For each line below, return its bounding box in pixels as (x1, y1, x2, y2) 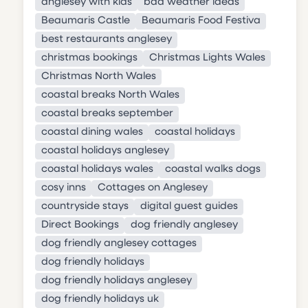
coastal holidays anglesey (41, 146, 169, 157)
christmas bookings (41, 53, 137, 64)
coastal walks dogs (164, 164, 261, 175)
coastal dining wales (41, 127, 143, 138)
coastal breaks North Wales (41, 90, 179, 101)
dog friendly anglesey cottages (41, 239, 197, 250)
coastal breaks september (41, 109, 173, 120)
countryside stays (41, 201, 129, 212)
